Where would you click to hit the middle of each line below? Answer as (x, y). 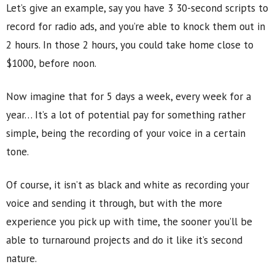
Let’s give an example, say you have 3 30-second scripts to (137, 8)
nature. (21, 258)
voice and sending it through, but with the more (114, 203)
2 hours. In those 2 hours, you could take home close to (130, 45)
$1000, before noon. (51, 63)
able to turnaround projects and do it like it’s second (124, 240)
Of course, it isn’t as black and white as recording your (128, 185)
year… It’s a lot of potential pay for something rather (126, 115)
